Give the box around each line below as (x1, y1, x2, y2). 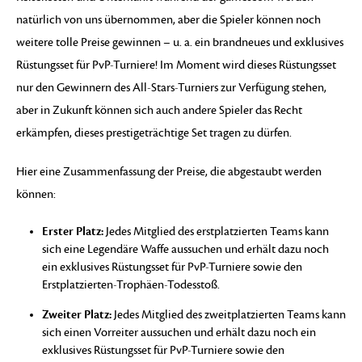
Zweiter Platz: (42, 306, 112, 322)
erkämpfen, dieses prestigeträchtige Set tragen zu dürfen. (16, 125, 292, 140)
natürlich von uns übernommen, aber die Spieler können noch (16, 12, 321, 27)
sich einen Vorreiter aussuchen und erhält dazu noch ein (42, 325, 316, 339)
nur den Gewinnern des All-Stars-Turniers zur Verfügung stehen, (16, 80, 326, 95)
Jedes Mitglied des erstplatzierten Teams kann (103, 224, 329, 238)
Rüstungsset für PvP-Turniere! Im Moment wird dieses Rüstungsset (16, 57, 336, 72)
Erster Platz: (42, 223, 103, 238)
